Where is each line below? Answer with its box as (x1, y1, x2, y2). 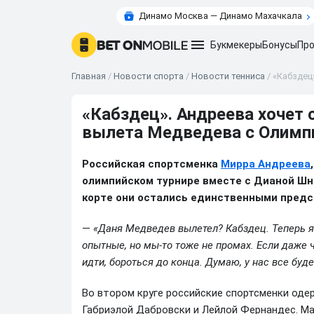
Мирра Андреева (221, 158, 310, 170)
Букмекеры (210, 39, 262, 50)
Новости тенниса (191, 71, 265, 81)
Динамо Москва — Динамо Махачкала (138, 11, 302, 21)
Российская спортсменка (82, 158, 221, 170)
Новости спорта (114, 71, 184, 81)
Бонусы (262, 39, 297, 50)
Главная (71, 71, 106, 81)
